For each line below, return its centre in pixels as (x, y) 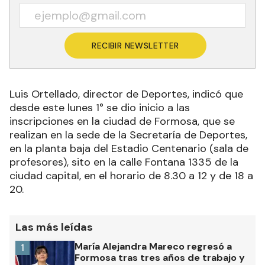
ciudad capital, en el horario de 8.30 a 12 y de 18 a (131, 176)
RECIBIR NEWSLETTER (135, 46)
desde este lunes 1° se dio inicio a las (100, 108)
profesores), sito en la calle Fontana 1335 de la (124, 162)
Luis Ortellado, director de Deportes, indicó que (126, 94)
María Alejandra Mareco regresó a (153, 247)
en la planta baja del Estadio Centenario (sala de (129, 149)
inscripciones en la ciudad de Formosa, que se (122, 122)
